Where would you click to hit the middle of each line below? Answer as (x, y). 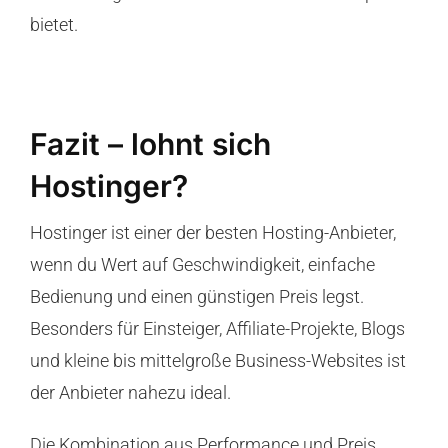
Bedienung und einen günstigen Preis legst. (196, 297)
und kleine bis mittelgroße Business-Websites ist (217, 361)
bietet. (53, 25)
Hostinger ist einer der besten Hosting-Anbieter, (212, 233)
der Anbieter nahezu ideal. (130, 393)
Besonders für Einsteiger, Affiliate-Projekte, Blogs (217, 329)
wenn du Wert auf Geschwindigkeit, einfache (202, 265)
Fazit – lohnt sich (150, 144)
